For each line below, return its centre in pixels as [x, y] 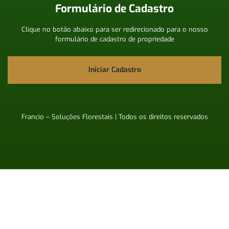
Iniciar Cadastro [114, 70]
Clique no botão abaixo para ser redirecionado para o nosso [114, 29]
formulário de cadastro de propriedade [114, 39]
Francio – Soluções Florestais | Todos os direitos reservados [114, 117]
